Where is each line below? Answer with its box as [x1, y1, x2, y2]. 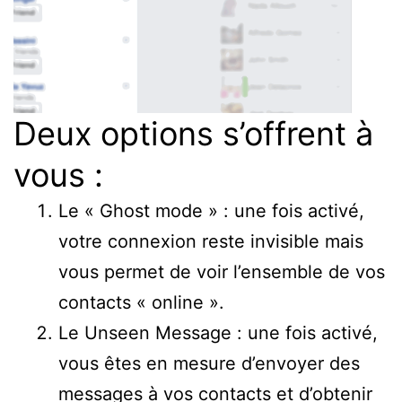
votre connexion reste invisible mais [58, 231, 363, 253]
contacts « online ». [58, 292, 224, 314]
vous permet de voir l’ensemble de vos [58, 261, 385, 284]
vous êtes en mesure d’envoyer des [58, 353, 360, 375]
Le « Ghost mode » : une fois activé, [58, 200, 364, 223]
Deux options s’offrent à [13, 114, 373, 154]
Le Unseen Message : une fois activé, [58, 322, 378, 345]
